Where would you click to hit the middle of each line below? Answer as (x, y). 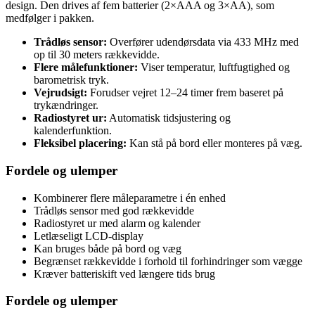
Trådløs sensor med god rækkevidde (114, 210)
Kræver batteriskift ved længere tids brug (124, 274)
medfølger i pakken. (50, 18)
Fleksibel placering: (80, 143)
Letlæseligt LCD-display (89, 236)
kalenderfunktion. (73, 131)
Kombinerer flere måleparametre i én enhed (130, 198)
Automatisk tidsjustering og (169, 118)
